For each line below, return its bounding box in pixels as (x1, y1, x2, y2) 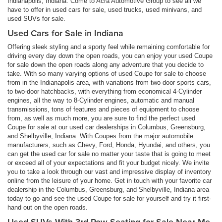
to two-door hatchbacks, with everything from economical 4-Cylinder (7, 87, 202, 95)
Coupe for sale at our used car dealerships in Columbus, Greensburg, (7, 123, 206, 131)
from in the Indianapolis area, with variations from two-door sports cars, (7, 78, 211, 86)
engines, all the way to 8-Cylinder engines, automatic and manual (7, 96, 194, 104)
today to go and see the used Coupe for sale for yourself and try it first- (7, 194, 211, 202)
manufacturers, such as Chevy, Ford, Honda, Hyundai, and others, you (7, 141, 210, 149)
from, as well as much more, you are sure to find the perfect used (7, 114, 195, 122)
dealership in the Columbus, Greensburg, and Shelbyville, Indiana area (7, 185, 209, 193)
